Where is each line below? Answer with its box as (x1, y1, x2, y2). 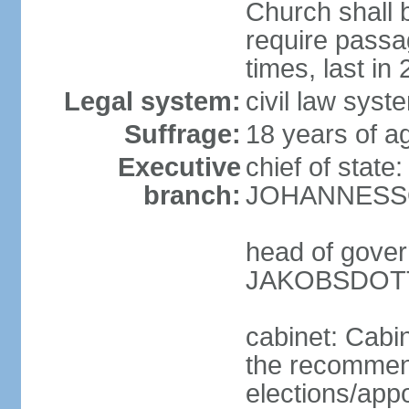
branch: (142, 181, 241, 210)
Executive (117, 152, 241, 182)
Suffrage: (123, 120, 241, 149)
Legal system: (63, 87, 241, 116)
